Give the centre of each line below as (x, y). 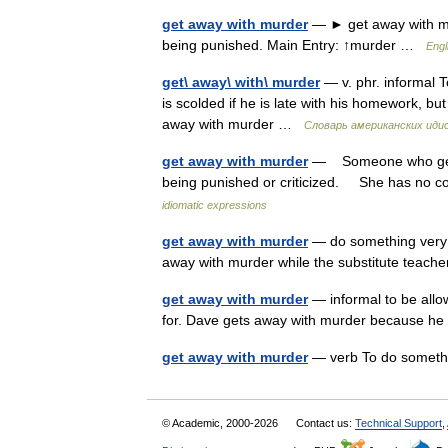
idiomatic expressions (214, 205)
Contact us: (325, 423)
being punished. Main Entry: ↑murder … (294, 45)
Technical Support (398, 423)
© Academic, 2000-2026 (221, 423)
